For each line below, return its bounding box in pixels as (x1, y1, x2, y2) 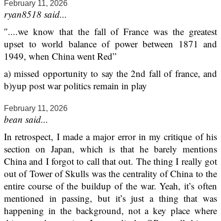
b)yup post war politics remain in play (4, 79, 147, 92)
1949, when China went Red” (4, 50, 116, 63)
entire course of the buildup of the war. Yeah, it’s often (4, 180, 217, 192)
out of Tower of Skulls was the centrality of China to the (4, 167, 217, 180)
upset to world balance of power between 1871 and (4, 37, 217, 50)
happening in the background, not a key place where (4, 204, 217, 217)
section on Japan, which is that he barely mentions (4, 143, 217, 155)
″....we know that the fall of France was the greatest (4, 25, 217, 38)
